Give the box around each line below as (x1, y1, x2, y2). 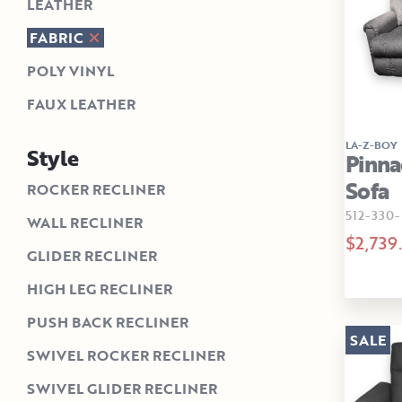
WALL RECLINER (27, 212, 143, 234)
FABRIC (30, 27, 87, 49)
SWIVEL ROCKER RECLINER (27, 345, 225, 367)
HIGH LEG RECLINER (27, 278, 172, 301)
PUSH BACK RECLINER (27, 311, 188, 334)
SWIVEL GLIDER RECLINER (27, 378, 217, 400)
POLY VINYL (27, 60, 114, 83)
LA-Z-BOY (345, 135, 398, 153)
